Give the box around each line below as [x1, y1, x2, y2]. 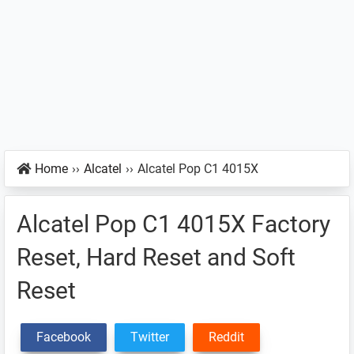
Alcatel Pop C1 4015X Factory [17, 210, 330, 238]
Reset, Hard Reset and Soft [17, 243, 296, 271]
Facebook [36, 330, 91, 345]
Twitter [130, 330, 169, 345]
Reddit [209, 330, 244, 345]
